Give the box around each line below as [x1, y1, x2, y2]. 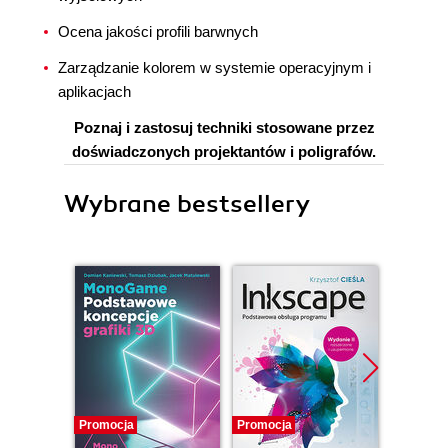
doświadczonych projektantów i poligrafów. [72, 143, 376, 160]
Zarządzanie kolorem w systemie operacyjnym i [58, 59, 371, 76]
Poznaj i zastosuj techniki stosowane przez [73, 119, 375, 136]
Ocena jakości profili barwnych [58, 23, 258, 40]
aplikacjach [58, 83, 131, 100]
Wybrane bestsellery [64, 189, 310, 219]
